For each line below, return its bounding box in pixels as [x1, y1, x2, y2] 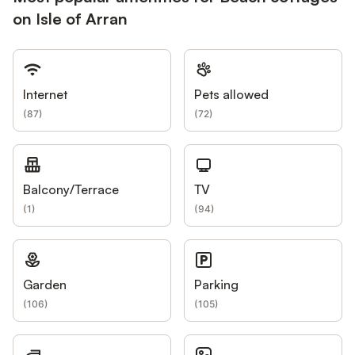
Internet [23, 86, 67, 102]
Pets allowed [194, 86, 269, 102]
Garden [23, 277, 67, 292]
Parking [194, 277, 239, 292]
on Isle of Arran [13, 9, 128, 29]
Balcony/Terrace [23, 181, 119, 197]
